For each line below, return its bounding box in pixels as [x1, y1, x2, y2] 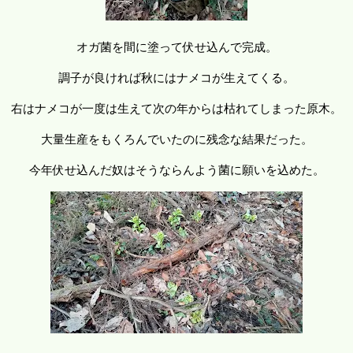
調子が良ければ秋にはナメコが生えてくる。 [58, 70, 295, 85]
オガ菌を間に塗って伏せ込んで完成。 [76, 39, 277, 54]
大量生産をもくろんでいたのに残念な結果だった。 [40, 132, 313, 147]
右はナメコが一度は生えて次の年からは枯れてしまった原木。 [11, 101, 342, 116]
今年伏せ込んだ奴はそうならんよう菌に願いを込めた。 [28, 162, 325, 177]
